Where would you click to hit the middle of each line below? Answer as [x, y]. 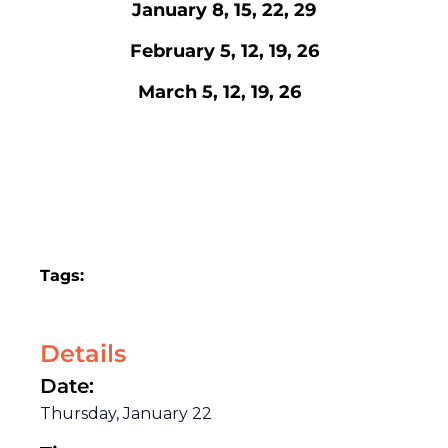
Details [83, 354]
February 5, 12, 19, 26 [224, 50]
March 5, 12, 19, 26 [224, 92]
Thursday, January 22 [126, 414]
